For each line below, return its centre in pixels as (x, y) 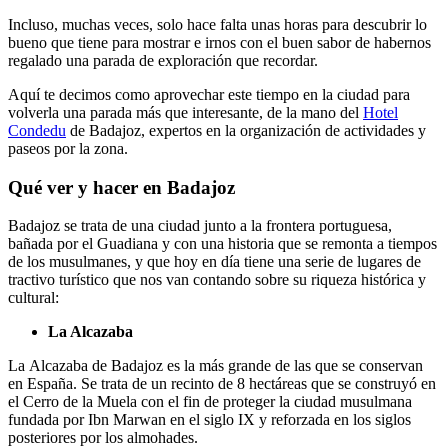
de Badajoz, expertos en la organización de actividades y (246, 130)
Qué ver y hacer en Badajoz (121, 187)
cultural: (33, 298)
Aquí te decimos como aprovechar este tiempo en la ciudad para (209, 94)
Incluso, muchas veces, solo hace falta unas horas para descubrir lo (217, 24)
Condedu (37, 130)
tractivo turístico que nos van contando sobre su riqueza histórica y (217, 280)
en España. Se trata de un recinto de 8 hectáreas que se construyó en (222, 384)
